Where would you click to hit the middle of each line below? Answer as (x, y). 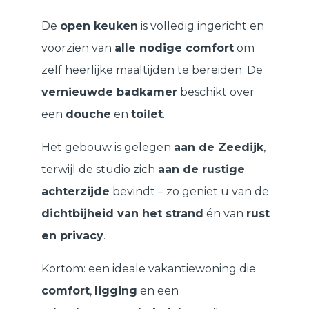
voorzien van (78, 48)
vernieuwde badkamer (109, 92)
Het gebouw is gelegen (108, 148)
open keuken (99, 26)
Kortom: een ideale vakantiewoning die (149, 269)
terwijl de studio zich (100, 170)
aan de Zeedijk (219, 148)
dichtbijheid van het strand (122, 214)
